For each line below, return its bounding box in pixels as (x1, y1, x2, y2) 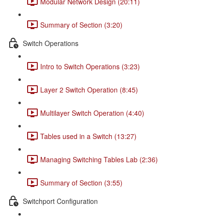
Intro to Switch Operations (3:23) (40, 61, 140, 71)
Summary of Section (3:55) (40, 177, 123, 187)
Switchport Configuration (23, 196, 98, 206)
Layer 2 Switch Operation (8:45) (40, 84, 138, 94)
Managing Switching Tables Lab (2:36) (40, 154, 158, 164)
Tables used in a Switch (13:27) (40, 131, 137, 141)
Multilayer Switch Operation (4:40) (40, 108, 144, 118)
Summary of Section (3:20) (40, 19, 123, 30)
